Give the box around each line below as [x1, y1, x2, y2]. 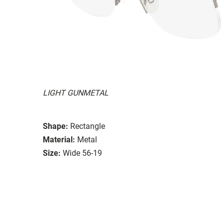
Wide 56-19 [63, 148, 102, 158]
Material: [43, 134, 75, 144]
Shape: [43, 121, 68, 131]
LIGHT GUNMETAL [43, 88, 109, 98]
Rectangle [70, 121, 105, 131]
